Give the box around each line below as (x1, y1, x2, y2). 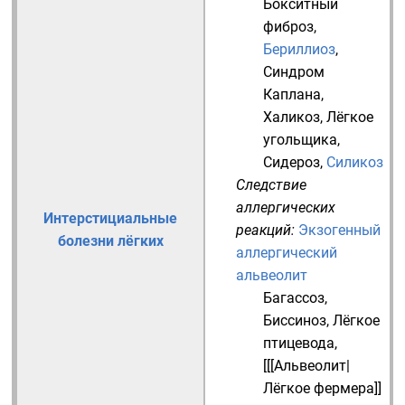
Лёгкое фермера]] (263, 380, 381, 397)
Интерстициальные (43, 210, 177, 227)
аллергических (236, 199, 335, 216)
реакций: (236, 221, 295, 239)
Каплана (263, 86, 321, 103)
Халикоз (263, 108, 320, 126)
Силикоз (326, 154, 383, 171)
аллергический (236, 244, 337, 261)
